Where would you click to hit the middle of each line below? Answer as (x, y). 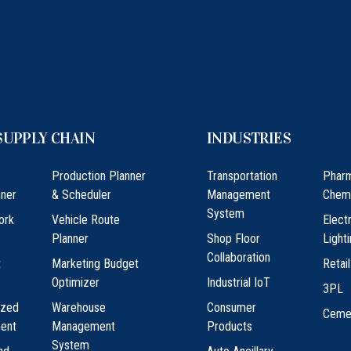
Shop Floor (233, 239)
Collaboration (239, 258)
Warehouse (79, 308)
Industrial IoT (239, 283)
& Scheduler (81, 195)
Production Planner (99, 176)
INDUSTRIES (249, 138)
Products (230, 327)
